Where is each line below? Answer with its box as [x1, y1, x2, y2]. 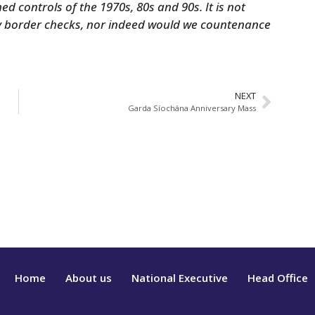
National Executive [131, 271, 228, 285]
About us [65, 271, 112, 285]
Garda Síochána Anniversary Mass [127, 103, 256, 113]
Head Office [247, 271, 308, 285]
